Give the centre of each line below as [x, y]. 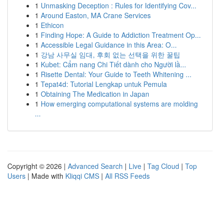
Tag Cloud [163, 166]
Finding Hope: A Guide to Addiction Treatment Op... [121, 35]
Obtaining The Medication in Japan [95, 94]
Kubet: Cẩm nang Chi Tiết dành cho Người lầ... [113, 64]
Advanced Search [95, 166]
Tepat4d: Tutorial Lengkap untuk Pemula [104, 84]
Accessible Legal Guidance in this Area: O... [109, 45]
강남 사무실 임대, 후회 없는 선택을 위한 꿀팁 [110, 55]
